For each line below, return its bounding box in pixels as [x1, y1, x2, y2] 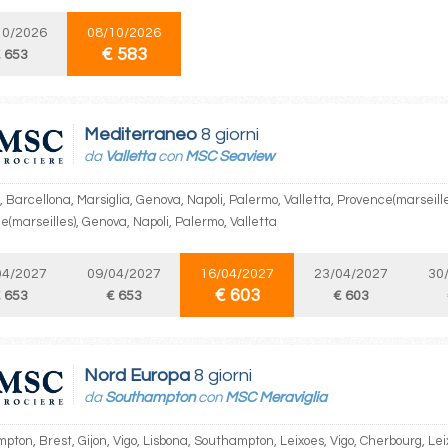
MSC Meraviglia [225, 390, 327, 405]
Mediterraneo [84, 125, 197, 144]
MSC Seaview [185, 149, 274, 164]
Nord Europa [84, 366, 190, 385]
